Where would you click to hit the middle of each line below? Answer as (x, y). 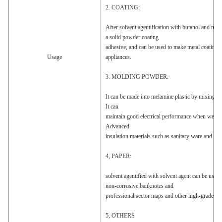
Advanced (117, 126)
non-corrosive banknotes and (139, 186)
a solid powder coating (132, 37)
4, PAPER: (118, 156)
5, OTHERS (120, 216)
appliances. (118, 57)
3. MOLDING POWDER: (137, 77)
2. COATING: (123, 7)
